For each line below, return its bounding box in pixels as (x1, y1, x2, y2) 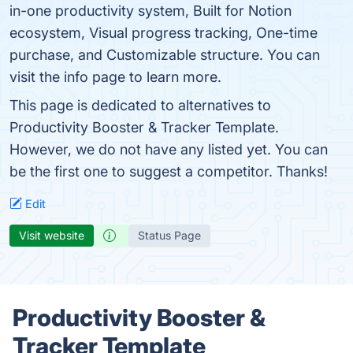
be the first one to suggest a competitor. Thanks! (9, 163, 328, 180)
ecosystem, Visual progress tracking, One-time (9, 24, 318, 41)
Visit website (19, 229, 84, 242)
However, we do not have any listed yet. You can (9, 141, 328, 158)
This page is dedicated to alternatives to (9, 97, 271, 113)
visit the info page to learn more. (9, 69, 221, 85)
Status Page (138, 229, 201, 242)
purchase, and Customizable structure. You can (9, 46, 320, 63)
